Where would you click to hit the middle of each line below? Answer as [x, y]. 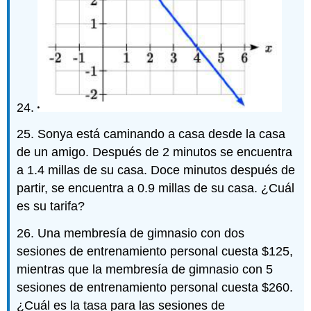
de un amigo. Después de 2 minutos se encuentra [155, 152]
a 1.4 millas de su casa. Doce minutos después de [156, 170]
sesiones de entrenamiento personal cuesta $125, [155, 252]
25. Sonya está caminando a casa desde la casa [151, 134]
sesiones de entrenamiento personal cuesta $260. [155, 288]
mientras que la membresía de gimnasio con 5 [145, 270]
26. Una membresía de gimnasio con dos [131, 234]
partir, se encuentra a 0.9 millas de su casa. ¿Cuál [156, 188]
